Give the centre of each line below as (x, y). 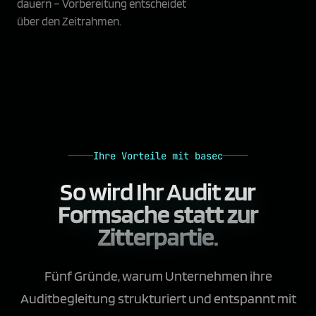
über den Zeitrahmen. (69, 22)
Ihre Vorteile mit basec (158, 156)
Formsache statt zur (158, 213)
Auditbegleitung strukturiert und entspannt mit (158, 298)
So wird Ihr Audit (141, 191)
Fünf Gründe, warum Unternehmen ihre (158, 275)
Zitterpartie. (158, 236)
